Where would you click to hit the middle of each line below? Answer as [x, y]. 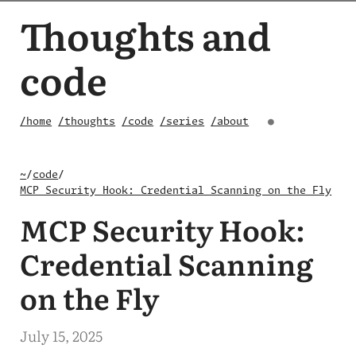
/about [230, 122]
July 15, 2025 [62, 335]
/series [182, 122]
